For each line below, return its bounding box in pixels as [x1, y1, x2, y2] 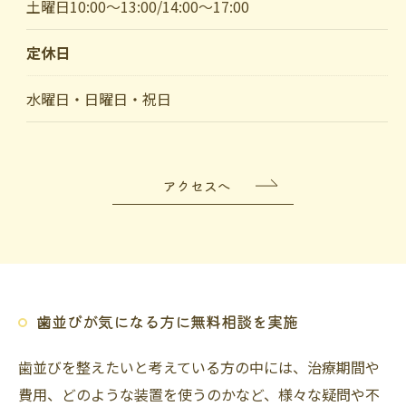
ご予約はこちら [155, 43, 251, 63]
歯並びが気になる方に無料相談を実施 [36, 309, 298, 333]
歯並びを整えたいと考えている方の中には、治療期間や [18, 355, 380, 378]
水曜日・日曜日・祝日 [25, 87, 171, 110]
